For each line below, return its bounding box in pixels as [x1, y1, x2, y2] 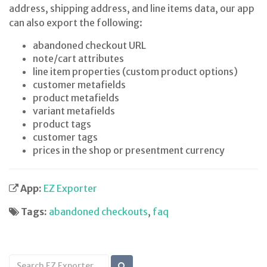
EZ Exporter [44, 182, 97, 194]
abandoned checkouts [49, 206, 148, 218]
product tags [33, 118, 91, 130]
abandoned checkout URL [33, 39, 146, 51]
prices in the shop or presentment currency [33, 144, 225, 156]
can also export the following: [9, 17, 142, 29]
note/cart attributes [33, 52, 124, 64]
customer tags [33, 131, 98, 143]
